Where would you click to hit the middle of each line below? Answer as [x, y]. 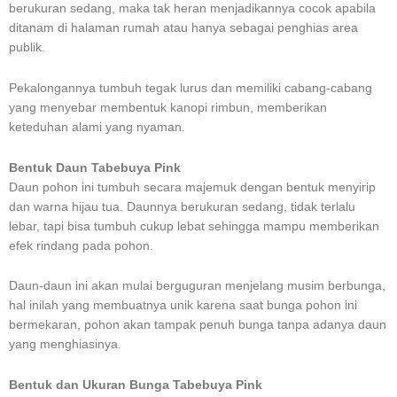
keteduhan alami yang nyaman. [97, 127]
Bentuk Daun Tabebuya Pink [95, 167]
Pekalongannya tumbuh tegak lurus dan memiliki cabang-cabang [191, 88]
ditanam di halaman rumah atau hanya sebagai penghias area [183, 27]
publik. [27, 47]
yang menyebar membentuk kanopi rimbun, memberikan [168, 107]
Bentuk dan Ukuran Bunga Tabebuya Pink [136, 385]
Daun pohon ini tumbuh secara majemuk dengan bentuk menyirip [192, 187]
